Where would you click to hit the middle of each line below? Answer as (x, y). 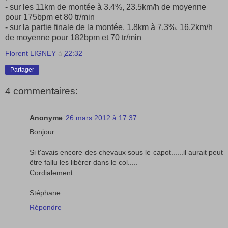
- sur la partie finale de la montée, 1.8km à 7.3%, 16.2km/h (109, 27)
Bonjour (42, 132)
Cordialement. (52, 172)
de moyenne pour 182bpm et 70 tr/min (73, 37)
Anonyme (46, 117)
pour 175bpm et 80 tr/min (50, 17)
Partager (22, 69)
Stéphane (45, 193)
